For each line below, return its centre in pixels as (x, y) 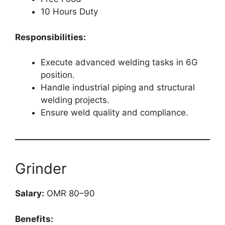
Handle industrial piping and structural (118, 88)
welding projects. (75, 100)
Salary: (30, 194)
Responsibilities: (50, 37)
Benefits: (34, 219)
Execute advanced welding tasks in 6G (119, 63)
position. (58, 75)
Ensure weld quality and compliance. (115, 113)
